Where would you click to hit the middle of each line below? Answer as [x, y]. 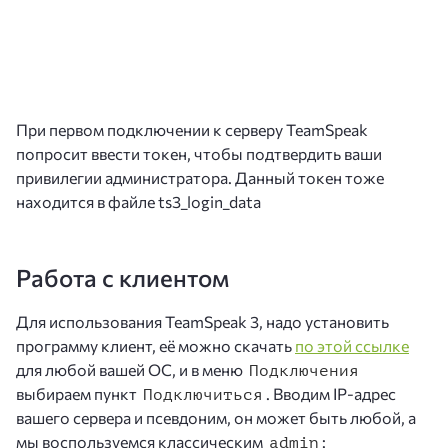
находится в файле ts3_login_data [138, 201]
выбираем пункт [78, 393]
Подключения [304, 370]
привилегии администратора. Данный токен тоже [200, 177]
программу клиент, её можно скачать [155, 345]
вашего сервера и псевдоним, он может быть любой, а [216, 417]
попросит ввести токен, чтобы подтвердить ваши [199, 153]
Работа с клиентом [122, 277]
